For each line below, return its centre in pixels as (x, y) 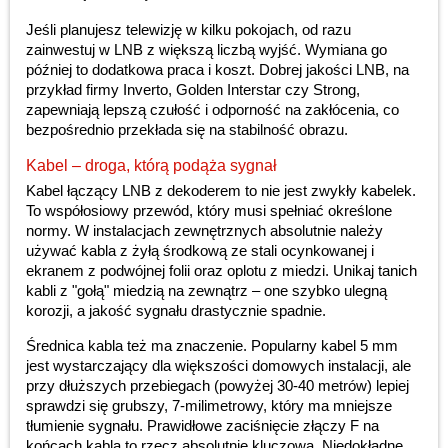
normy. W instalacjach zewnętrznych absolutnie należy (204, 231)
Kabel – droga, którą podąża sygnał (151, 166)
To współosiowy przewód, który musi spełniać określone (209, 211)
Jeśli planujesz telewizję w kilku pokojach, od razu (188, 30)
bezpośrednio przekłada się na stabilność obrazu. (187, 130)
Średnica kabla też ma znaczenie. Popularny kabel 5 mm (212, 346)
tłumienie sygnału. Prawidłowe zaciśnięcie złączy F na (202, 426)
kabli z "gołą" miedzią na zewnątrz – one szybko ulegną (206, 291)
